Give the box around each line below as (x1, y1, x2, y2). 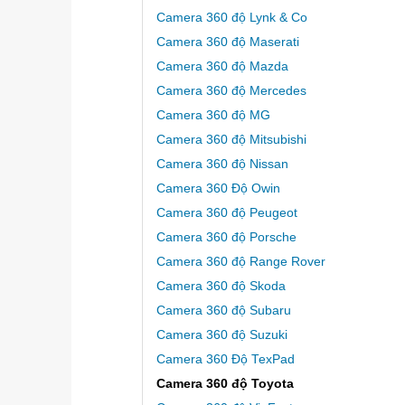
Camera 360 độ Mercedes (155, 83, 306, 98)
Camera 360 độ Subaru (155, 303, 291, 317)
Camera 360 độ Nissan (155, 156, 288, 171)
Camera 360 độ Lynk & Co (155, 10, 307, 24)
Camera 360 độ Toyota (155, 376, 294, 391)
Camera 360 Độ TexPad (155, 352, 295, 366)
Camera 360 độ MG (155, 108, 270, 122)
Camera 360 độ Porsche (155, 230, 297, 244)
